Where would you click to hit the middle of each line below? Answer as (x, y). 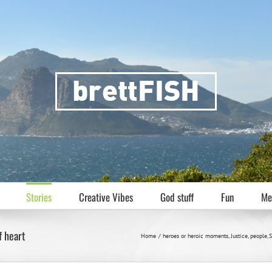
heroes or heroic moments (195, 236)
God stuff (177, 197)
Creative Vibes (106, 197)
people (258, 236)
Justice (239, 236)
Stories (39, 197)
